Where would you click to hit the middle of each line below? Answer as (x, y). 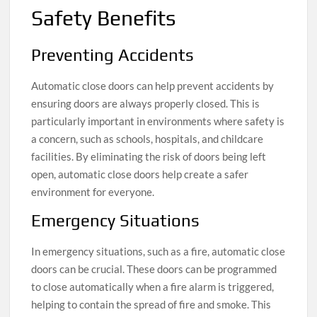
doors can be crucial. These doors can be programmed (154, 269)
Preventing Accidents (113, 54)
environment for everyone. (93, 191)
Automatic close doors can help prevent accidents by (153, 85)
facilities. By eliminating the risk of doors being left (149, 156)
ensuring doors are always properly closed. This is (146, 103)
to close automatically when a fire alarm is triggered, (153, 286)
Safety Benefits (104, 18)
